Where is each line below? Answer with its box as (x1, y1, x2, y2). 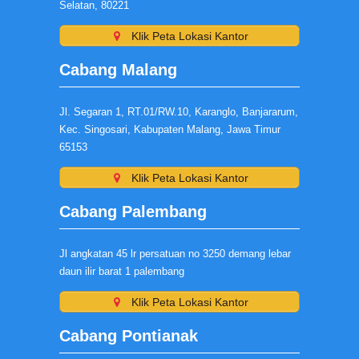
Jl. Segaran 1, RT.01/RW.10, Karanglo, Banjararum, (59, 106, 298, 118)
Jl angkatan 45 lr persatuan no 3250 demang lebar (59, 248, 291, 260)
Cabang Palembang (59, 203, 207, 220)
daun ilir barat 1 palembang (59, 265, 184, 277)
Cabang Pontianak (59, 327, 198, 345)
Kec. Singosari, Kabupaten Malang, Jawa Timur (59, 123, 280, 135)
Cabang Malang (59, 61, 177, 79)
